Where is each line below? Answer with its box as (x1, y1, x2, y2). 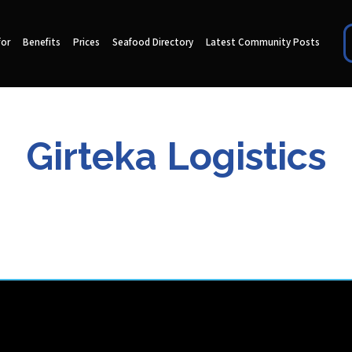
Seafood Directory (112, 36, 193, 50)
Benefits (22, 36, 60, 50)
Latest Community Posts (205, 36, 320, 50)
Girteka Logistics (26, 134, 326, 178)
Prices (72, 36, 100, 50)
